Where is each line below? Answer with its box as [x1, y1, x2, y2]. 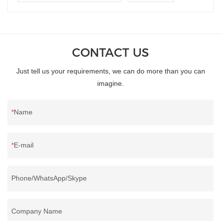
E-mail [14, 141, 34, 149]
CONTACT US [72, 45, 149, 60]
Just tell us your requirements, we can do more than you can [16, 67, 205, 75]
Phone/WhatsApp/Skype [11, 174, 87, 183]
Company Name [11, 207, 62, 216]
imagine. [97, 79, 124, 88]
